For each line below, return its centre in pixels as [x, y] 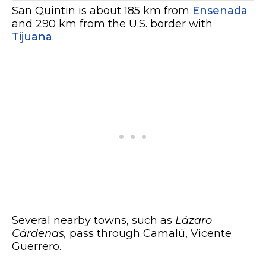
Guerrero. [37, 247]
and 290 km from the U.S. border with [112, 24]
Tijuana [32, 37]
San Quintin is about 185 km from [102, 11]
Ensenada [220, 11]
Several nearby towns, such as [92, 221]
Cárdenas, [41, 234]
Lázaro [192, 221]
